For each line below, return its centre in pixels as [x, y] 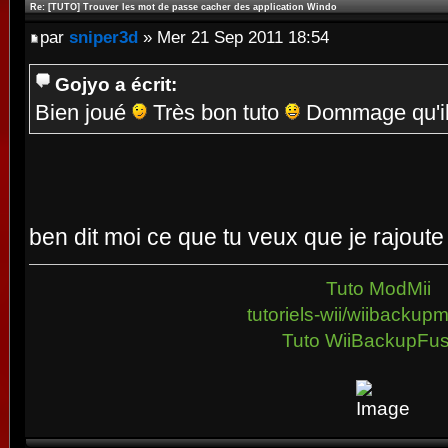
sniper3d [103, 36]
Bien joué [83, 112]
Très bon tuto [216, 112]
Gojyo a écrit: [116, 83]
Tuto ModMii [379, 288]
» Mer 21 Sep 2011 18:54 [233, 36]
